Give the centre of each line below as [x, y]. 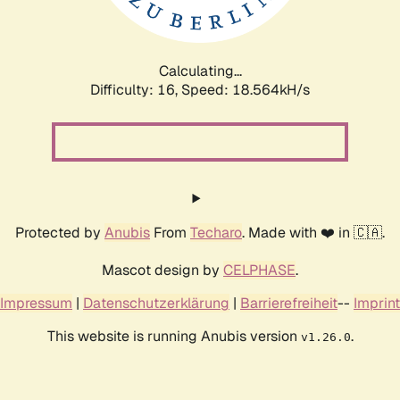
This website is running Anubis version [174, 336]
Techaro [216, 232]
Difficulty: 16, [136, 89]
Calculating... [200, 71]
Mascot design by [162, 270]
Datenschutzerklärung [156, 303]
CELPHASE [259, 270]
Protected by [60, 232]
